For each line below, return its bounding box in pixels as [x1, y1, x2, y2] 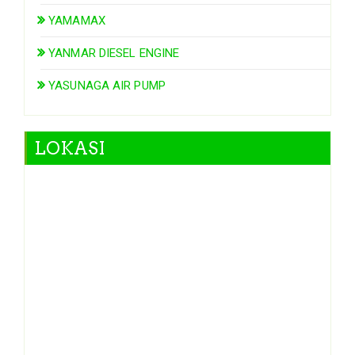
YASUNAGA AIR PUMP [48, 78, 166, 94]
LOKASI [34, 138, 105, 159]
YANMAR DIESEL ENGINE [48, 46, 180, 61]
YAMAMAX [48, 13, 105, 29]
